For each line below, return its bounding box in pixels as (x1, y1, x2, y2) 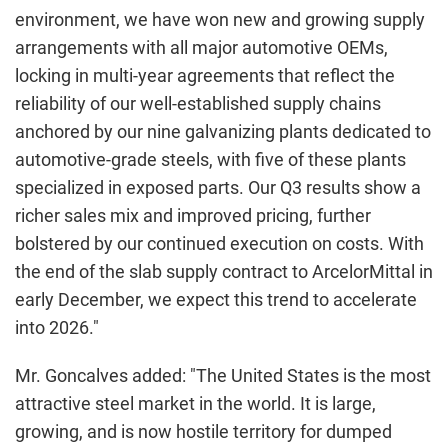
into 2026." (15, 317, 99, 338)
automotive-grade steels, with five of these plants (15, 149, 406, 170)
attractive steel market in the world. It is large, (15, 393, 376, 414)
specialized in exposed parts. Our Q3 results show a (15, 177, 421, 198)
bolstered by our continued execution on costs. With (15, 233, 424, 254)
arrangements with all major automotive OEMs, (15, 37, 388, 58)
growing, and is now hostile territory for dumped (15, 421, 392, 442)
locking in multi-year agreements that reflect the (15, 65, 395, 86)
